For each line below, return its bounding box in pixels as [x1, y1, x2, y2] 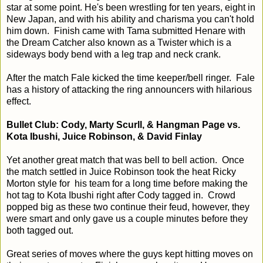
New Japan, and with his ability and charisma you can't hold [6, 14, 254, 24]
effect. [6, 96, 33, 106]
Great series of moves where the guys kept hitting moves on [6, 248, 253, 259]
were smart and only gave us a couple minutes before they [6, 213, 248, 224]
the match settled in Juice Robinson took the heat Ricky [6, 166, 236, 177]
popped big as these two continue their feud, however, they [6, 201, 249, 212]
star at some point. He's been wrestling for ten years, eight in [6, 2, 255, 12]
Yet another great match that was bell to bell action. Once [6, 154, 244, 165]
